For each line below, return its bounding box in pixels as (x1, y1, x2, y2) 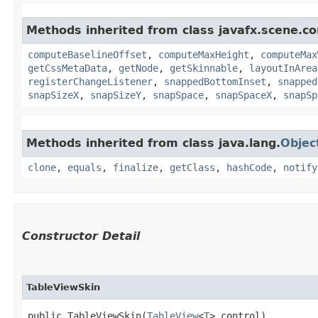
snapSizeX (28, 89, 79, 102)
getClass (170, 162, 215, 174)
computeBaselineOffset (28, 49, 147, 61)
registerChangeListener (28, 76, 153, 88)
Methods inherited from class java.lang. (26, 136, 280, 150)
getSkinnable (170, 62, 238, 75)
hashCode (226, 162, 272, 174)
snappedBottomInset (164, 76, 266, 88)
